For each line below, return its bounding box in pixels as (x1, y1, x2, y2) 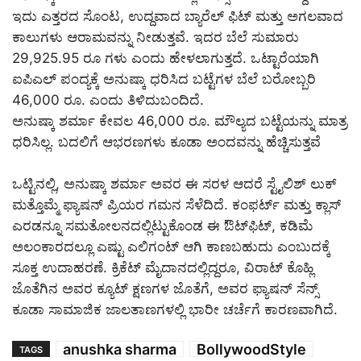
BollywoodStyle (197, 341, 306, 359)
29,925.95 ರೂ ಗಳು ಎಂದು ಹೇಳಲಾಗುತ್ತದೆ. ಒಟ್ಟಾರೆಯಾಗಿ (12, 50, 319, 67)
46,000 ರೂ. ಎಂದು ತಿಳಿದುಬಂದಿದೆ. (12, 92, 204, 109)
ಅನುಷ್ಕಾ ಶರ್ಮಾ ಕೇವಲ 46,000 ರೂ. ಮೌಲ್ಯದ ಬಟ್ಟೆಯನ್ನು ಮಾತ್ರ (12, 113, 347, 130)
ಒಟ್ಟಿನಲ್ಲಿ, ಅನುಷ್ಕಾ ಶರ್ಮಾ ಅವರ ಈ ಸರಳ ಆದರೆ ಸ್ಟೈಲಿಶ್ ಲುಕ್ (12, 176, 336, 193)
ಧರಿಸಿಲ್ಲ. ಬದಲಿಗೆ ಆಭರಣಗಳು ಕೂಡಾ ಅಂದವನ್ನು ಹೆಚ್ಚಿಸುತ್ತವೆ (12, 134, 321, 151)
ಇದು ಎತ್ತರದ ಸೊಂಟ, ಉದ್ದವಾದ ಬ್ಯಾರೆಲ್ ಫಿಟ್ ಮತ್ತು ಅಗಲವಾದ (12, 8, 343, 25)
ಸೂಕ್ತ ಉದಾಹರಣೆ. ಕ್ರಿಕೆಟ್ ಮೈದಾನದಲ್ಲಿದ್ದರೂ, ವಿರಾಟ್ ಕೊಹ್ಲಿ (12, 259, 313, 276)
